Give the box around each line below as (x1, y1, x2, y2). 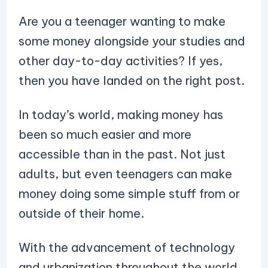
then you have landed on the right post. (18, 73, 245, 88)
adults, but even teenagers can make (18, 166, 232, 181)
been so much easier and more (18, 127, 191, 142)
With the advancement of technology (18, 240, 235, 255)
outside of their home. (18, 206, 147, 221)
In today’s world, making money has (18, 107, 223, 122)
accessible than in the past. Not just (18, 147, 226, 162)
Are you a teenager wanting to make (18, 14, 226, 29)
